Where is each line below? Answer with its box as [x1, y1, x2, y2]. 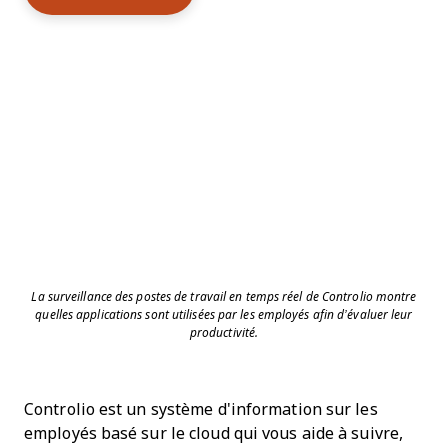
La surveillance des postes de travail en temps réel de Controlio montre [31, 290, 417, 305]
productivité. [189, 326, 259, 341]
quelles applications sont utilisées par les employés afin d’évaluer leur [35, 308, 413, 323]
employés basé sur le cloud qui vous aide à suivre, [24, 425, 404, 443]
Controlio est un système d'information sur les [24, 401, 378, 419]
